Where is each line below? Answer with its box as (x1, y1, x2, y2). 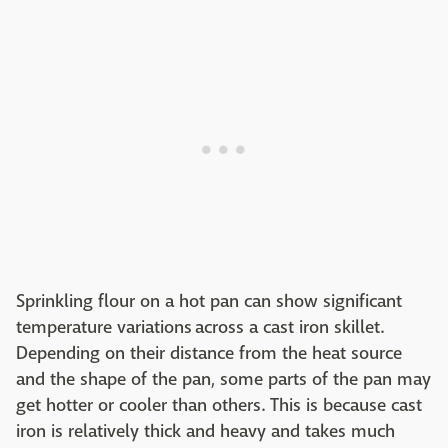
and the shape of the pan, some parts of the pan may (16, 367, 431, 391)
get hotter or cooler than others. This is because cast (16, 393, 422, 417)
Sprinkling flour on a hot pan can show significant (16, 289, 402, 313)
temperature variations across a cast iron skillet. (16, 315, 384, 339)
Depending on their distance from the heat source (16, 341, 402, 365)
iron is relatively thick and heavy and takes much (16, 419, 395, 443)
